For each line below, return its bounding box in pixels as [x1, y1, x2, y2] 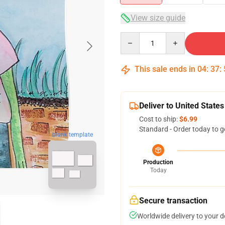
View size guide [131, 13, 185, 23]
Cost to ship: [139, 115, 179, 123]
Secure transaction [139, 196, 207, 205]
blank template [52, 131, 93, 139]
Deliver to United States [139, 101, 224, 110]
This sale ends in [133, 64, 197, 74]
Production [143, 159, 173, 166]
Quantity [120, 33, 148, 41]
